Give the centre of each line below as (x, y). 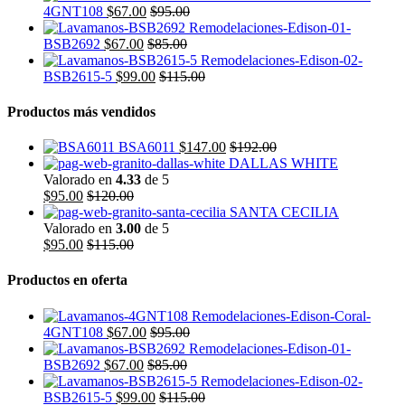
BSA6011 (147, 147)
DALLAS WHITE (283, 164)
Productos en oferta (67, 280)
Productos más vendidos (81, 111)
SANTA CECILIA (284, 212)
